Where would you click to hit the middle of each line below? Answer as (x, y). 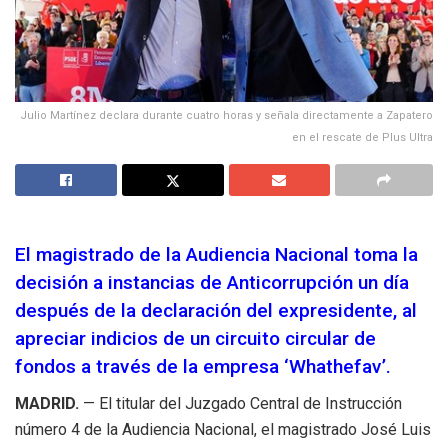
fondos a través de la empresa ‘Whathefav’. (203, 367)
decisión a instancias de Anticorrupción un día (212, 283)
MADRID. (47, 403)
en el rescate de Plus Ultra (362, 137)
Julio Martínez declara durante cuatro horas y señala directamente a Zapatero (226, 115)
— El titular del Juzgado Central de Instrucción (242, 403)
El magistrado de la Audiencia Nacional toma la (216, 255)
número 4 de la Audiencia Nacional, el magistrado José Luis (223, 429)
